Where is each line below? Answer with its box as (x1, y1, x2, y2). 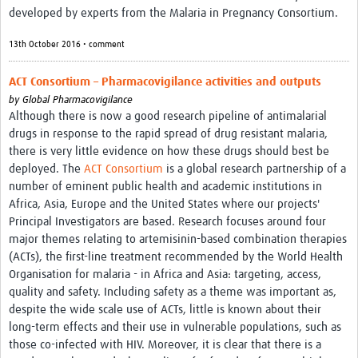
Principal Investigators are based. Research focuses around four (9, 215, 326, 228)
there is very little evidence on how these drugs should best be (9, 145, 329, 157)
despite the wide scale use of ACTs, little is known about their (9, 303, 321, 316)
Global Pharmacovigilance (22, 94, 133, 105)
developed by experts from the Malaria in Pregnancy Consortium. (9, 6, 338, 19)
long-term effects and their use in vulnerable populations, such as (9, 320, 341, 333)
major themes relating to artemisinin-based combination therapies (9, 233, 347, 245)
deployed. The (9, 162, 84, 175)
